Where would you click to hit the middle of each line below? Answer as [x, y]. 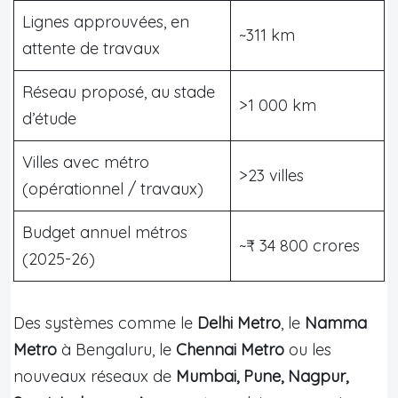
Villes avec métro [86, 162]
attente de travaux [91, 48]
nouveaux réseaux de [95, 376]
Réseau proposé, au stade [119, 92]
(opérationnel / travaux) [113, 188]
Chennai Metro [230, 349]
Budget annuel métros [105, 232]
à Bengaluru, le [116, 349]
